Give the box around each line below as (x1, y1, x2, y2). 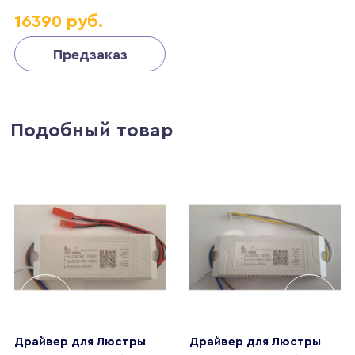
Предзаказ (52, 47, 128, 62)
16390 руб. (14, 12, 104, 30)
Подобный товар (10, 120, 174, 140)
